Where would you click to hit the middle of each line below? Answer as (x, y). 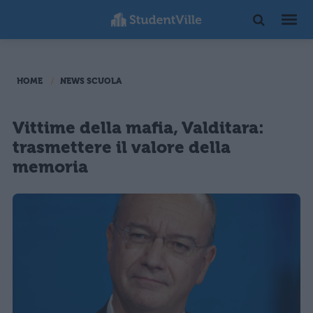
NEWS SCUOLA (91, 81)
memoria (50, 167)
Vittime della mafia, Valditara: (138, 128)
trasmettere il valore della (122, 147)
